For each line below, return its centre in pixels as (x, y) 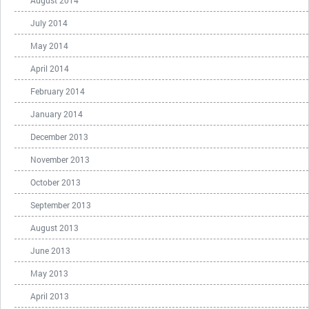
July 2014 (49, 22)
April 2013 (50, 296)
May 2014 (49, 45)
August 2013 (54, 227)
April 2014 (50, 68)
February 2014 (58, 91)
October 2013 (56, 182)
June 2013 (50, 250)
